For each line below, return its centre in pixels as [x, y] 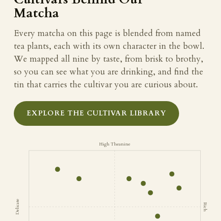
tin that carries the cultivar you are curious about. [106, 84]
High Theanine [115, 144]
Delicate [18, 207]
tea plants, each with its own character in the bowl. [109, 46]
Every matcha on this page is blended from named [107, 33]
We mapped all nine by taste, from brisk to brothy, [109, 59]
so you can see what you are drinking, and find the [109, 72]
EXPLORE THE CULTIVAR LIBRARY [96, 113]
